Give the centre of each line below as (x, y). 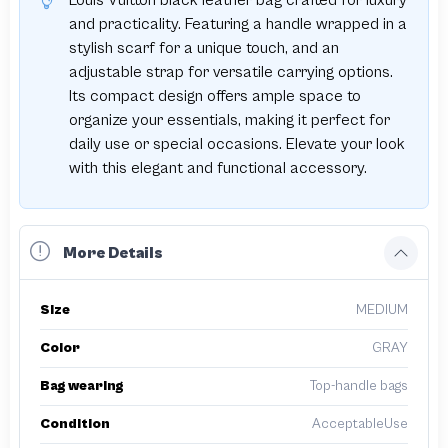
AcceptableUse (360, 424)
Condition (75, 424)
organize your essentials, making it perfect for (229, 120)
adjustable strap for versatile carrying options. (230, 72)
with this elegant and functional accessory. (217, 168)
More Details (112, 252)
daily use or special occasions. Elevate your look (236, 144)
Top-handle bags (359, 386)
